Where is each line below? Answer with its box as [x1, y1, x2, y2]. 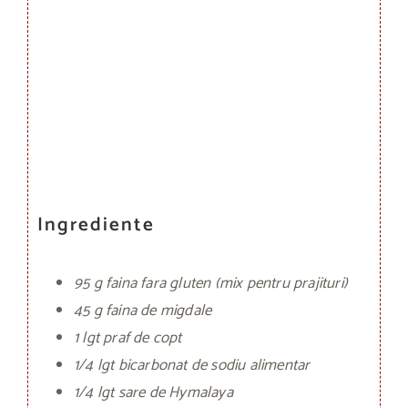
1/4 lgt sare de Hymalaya [74, 379, 233, 405]
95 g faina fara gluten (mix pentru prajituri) [74, 270, 348, 296]
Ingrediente [37, 209, 155, 241]
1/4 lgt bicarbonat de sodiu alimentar [74, 352, 311, 378]
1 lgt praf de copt [74, 324, 182, 351]
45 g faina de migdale [74, 297, 212, 323]
